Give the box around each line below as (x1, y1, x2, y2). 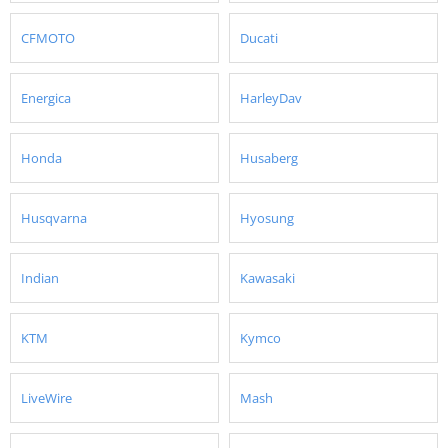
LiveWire (21, 388, 72, 407)
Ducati (240, 28, 278, 47)
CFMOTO (21, 28, 75, 47)
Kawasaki (240, 268, 295, 287)
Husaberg (240, 148, 298, 167)
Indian (21, 268, 59, 287)
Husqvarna (21, 208, 87, 227)
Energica (21, 88, 71, 107)
